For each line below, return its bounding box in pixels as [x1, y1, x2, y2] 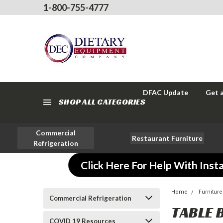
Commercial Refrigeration [49, 194, 131, 202]
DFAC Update [143, 88, 188, 97]
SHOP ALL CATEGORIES [59, 97, 145, 107]
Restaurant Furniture [131, 133, 203, 142]
